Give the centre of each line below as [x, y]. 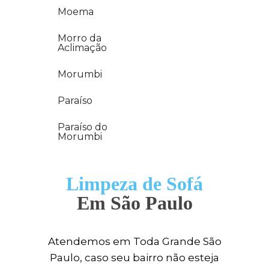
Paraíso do [83, 127]
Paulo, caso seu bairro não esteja [134, 258]
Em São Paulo [134, 203]
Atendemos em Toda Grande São [134, 241]
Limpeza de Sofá [134, 184]
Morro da [80, 38]
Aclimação [82, 48]
